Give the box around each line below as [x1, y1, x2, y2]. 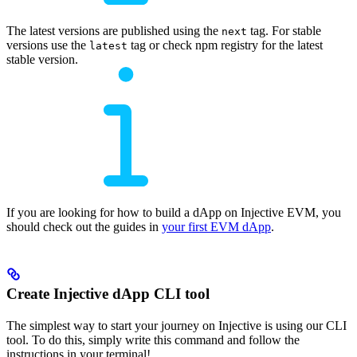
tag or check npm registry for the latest [127, 37, 323, 52]
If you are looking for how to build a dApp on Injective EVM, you [6, 205, 341, 219]
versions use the [6, 37, 89, 52]
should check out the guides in [6, 219, 162, 233]
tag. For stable [247, 23, 321, 37]
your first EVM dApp [162, 219, 271, 233]
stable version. [6, 52, 78, 66]
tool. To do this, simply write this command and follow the [6, 332, 300, 347]
